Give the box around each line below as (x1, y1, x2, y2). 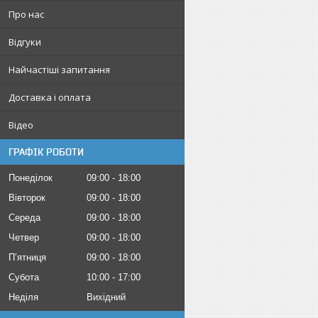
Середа (9, 212, 40, 223)
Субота (9, 272, 39, 283)
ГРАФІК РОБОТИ (9, 146, 84, 158)
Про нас (9, 8, 44, 21)
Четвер (9, 232, 39, 243)
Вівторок (9, 192, 45, 203)
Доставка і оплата (9, 91, 91, 104)
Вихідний (87, 292, 126, 302)
